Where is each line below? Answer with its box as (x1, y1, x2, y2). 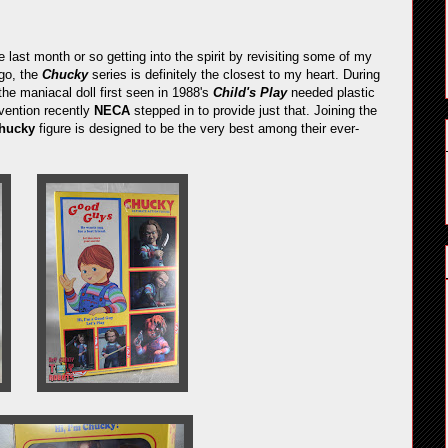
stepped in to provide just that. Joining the (130, 103, 377, 118)
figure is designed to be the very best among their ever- (35, 121, 359, 136)
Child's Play (213, 85, 287, 100)
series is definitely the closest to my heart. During (88, 67, 380, 82)
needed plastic (287, 85, 375, 100)
